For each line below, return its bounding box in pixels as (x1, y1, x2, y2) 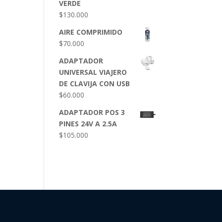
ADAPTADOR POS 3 (59, 108, 125, 117)
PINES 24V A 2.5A (59, 119, 117, 128)
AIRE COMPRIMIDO (59, 27, 123, 37)
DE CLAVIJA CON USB (59, 79, 130, 88)
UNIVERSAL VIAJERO (59, 67, 127, 77)
